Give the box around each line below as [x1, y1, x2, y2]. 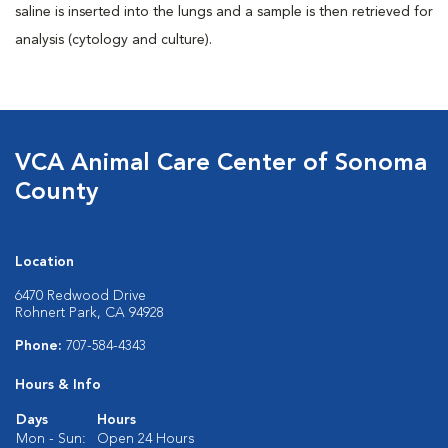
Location [15, 255, 74, 269]
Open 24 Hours [97, 432, 195, 446]
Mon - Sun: [16, 432, 86, 446]
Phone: [15, 339, 66, 353]
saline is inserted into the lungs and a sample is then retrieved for [15, 5, 433, 19]
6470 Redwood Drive [15, 289, 146, 303]
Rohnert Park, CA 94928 [15, 306, 164, 320]
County [15, 181, 98, 205]
